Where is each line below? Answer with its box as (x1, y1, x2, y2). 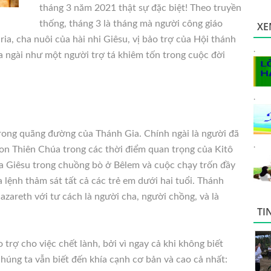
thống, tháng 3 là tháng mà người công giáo (39, 19, 223, 28)
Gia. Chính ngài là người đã (122, 129, 239, 139)
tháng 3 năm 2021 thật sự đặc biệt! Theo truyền (39, 3, 241, 13)
